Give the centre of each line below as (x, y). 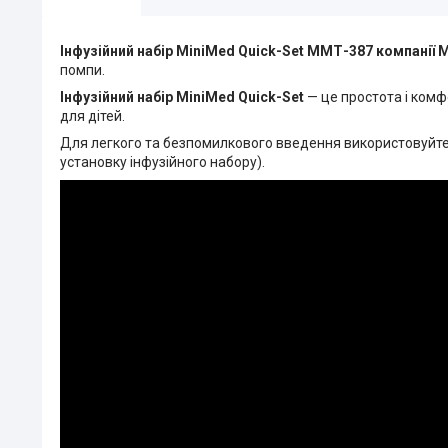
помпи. (82, 69)
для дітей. (92, 115)
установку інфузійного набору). (162, 161)
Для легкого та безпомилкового (168, 142)
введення (310, 142)
